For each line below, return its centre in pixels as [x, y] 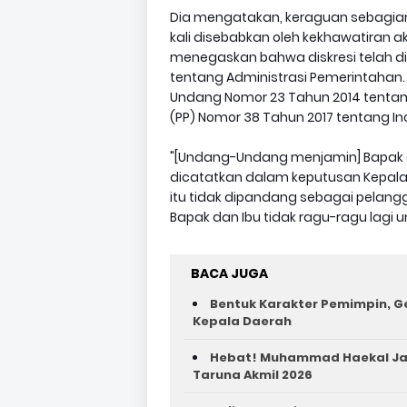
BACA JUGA [229, 273]
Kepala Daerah [242, 321]
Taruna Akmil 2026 [253, 375]
